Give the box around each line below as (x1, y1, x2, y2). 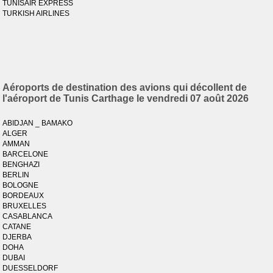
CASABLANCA (2, 212, 53, 221)
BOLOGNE (2, 181, 39, 190)
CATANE (2, 222, 32, 231)
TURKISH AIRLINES (2, 9, 70, 18)
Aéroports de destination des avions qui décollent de (2, 82, 247, 93)
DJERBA (2, 233, 32, 241)
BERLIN (2, 171, 30, 179)
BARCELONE (2, 150, 49, 158)
